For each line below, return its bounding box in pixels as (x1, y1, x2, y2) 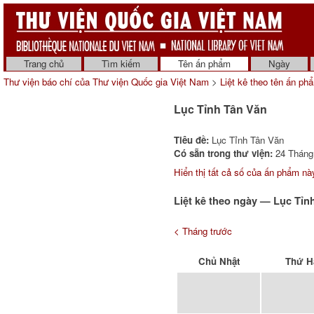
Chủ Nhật (198, 254, 240, 268)
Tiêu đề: (174, 133, 209, 146)
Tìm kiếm (102, 57, 140, 70)
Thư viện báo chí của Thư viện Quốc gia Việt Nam (4, 75, 209, 88)
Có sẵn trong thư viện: (174, 146, 273, 160)
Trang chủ (24, 57, 64, 70)
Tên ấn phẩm (178, 57, 231, 70)
